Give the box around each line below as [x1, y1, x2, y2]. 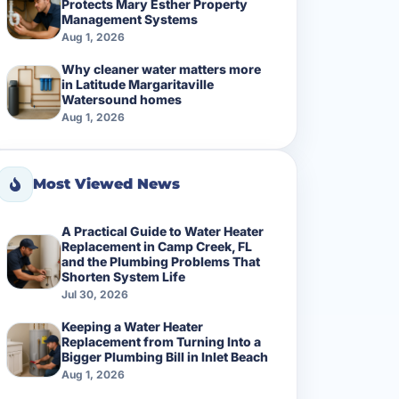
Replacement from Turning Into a [61, 333, 261, 349]
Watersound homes [61, 91, 182, 107]
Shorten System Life [61, 268, 185, 284]
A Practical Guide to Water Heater [61, 223, 264, 239]
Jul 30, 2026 [61, 287, 128, 301]
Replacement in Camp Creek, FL [61, 238, 252, 254]
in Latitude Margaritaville [61, 76, 214, 92]
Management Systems [61, 11, 198, 27]
